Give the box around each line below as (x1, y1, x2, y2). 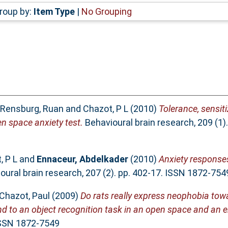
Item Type (33, 6, 75, 17)
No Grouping (81, 6, 132, 17)
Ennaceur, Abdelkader (36, 154, 128, 165)
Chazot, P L (82, 103, 128, 115)
